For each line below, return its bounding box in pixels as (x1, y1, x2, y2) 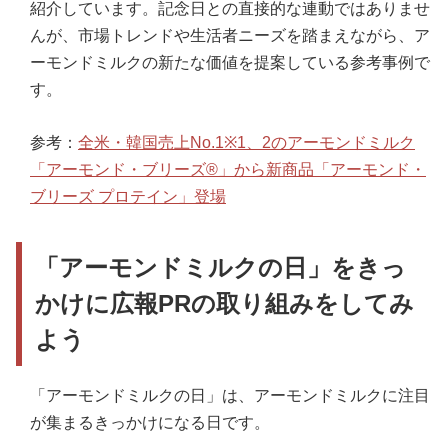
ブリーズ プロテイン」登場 (30, 187, 226, 205)
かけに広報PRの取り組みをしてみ (35, 289, 415, 317)
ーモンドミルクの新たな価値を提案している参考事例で (30, 53, 430, 71)
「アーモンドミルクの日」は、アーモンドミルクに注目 (30, 386, 430, 404)
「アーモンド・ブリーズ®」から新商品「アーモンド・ (30, 160, 426, 178)
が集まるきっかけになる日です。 (30, 413, 270, 431)
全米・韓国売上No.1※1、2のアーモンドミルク (78, 133, 415, 151)
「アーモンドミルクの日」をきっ (35, 253, 407, 281)
